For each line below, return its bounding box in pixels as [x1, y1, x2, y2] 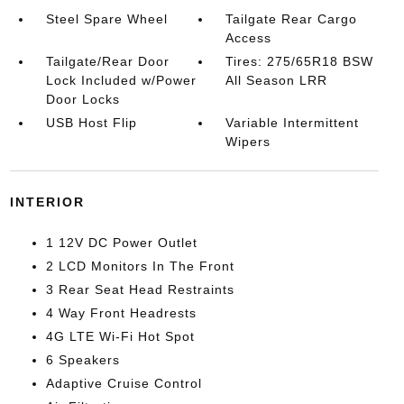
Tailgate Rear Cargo [225, 12, 358, 26]
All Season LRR [225, 73, 328, 87]
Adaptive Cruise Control [45, 376, 202, 390]
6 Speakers [45, 353, 120, 367]
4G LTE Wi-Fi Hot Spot [45, 329, 195, 344]
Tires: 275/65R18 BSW [225, 54, 374, 69]
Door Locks [45, 92, 120, 106]
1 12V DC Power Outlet [45, 235, 197, 250]
